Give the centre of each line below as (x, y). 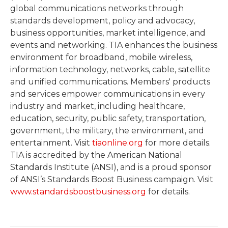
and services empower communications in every (108, 94)
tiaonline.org (118, 143)
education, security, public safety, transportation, (108, 119)
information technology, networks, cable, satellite (110, 70)
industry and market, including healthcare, (97, 106)
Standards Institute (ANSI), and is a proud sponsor (111, 167)
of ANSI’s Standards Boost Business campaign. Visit (112, 180)
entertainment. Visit (51, 143)
